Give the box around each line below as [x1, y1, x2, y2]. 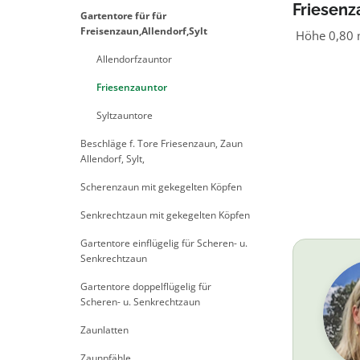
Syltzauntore [96, 108, 153, 122]
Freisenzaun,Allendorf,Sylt [80, 24, 207, 38]
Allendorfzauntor [96, 52, 172, 66]
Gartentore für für [80, 9, 166, 22]
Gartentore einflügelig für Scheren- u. [80, 236, 247, 250]
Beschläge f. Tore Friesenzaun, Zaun [80, 137, 243, 150]
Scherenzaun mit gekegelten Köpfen [80, 180, 242, 194]
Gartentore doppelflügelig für [80, 280, 211, 293]
